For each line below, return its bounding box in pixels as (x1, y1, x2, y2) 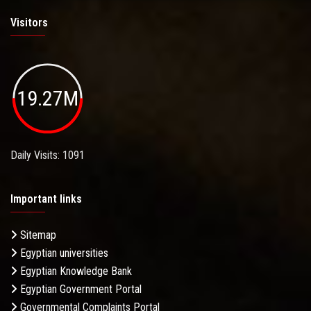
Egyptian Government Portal (17, 283, 142, 296)
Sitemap (17, 228, 56, 242)
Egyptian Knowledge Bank (17, 264, 132, 278)
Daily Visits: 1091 (10, 149, 85, 162)
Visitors (10, 15, 48, 29)
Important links (10, 192, 82, 206)
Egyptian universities (17, 246, 108, 260)
